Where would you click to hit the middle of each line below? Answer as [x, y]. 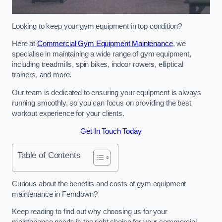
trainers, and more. [42, 75]
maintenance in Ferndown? [55, 194]
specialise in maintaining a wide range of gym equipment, [102, 54]
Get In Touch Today [111, 131]
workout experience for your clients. [68, 113]
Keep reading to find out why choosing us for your [90, 212]
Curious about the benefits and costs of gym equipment [99, 184]
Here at [25, 44]
